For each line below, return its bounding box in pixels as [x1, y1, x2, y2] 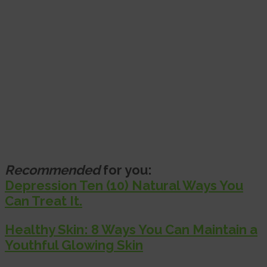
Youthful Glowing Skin [5, 237, 143, 253]
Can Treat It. [5, 193, 82, 209]
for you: [100, 162, 152, 178]
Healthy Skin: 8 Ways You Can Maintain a [5, 221, 257, 237]
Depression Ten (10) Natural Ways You [5, 177, 243, 193]
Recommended [5, 162, 100, 178]
